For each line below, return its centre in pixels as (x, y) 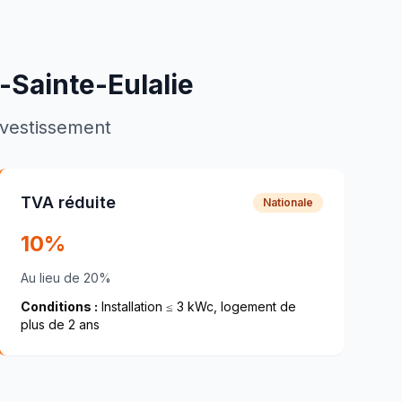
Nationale (288, 202)
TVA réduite (68, 202)
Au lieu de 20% (66, 278)
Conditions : (59, 306)
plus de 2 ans (60, 324)
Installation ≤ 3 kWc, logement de (197, 306)
